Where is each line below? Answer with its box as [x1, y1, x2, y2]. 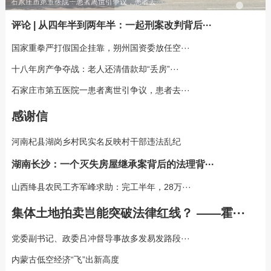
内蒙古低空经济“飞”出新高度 [11, 254, 119, 264]
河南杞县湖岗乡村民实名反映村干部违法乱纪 [11, 136, 181, 146]
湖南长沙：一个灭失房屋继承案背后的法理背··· [11, 158, 214, 169]
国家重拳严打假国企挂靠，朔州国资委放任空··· [11, 42, 190, 53]
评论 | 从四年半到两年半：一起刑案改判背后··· [11, 19, 212, 30]
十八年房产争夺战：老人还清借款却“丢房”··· [11, 64, 179, 74]
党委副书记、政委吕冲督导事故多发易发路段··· [11, 233, 190, 243]
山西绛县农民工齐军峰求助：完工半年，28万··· [11, 181, 191, 192]
